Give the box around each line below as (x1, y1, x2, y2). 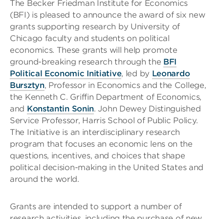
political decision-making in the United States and (10, 162, 204, 172)
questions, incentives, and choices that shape (10, 151, 185, 160)
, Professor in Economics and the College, (44, 80, 206, 90)
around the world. (10, 174, 79, 184)
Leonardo (152, 68, 190, 78)
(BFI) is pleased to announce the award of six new (10, 10, 205, 20)
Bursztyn (10, 80, 44, 90)
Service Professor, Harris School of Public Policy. (10, 115, 198, 125)
